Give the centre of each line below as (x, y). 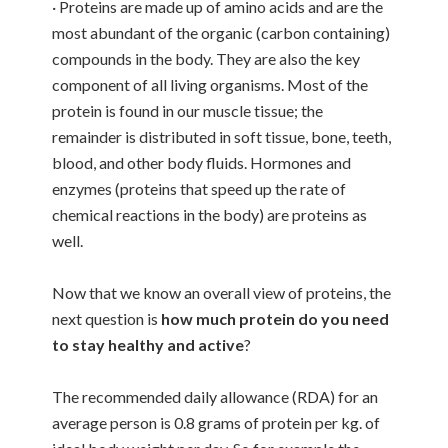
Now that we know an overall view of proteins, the (222, 292)
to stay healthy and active (148, 344)
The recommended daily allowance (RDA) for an (215, 396)
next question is (107, 318)
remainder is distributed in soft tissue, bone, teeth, (222, 136)
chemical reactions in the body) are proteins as (210, 214)
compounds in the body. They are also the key (206, 58)
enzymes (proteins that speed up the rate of (199, 188)
